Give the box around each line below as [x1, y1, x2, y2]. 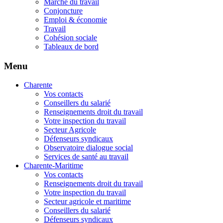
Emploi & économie [44, 15, 107, 24]
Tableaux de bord [44, 42, 99, 51]
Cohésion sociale [44, 33, 97, 42]
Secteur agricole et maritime [44, 197, 131, 206]
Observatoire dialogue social [44, 143, 133, 152]
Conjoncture [44, 6, 83, 15]
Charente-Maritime [24, 161, 83, 170]
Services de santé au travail [44, 152, 128, 161]
